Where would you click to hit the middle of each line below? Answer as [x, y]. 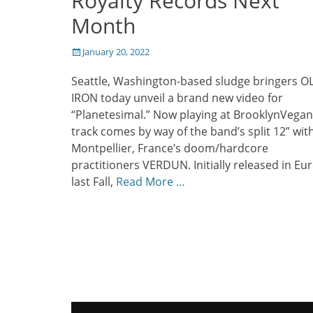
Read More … [151, 181]
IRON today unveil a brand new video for [177, 97]
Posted [85, 51]
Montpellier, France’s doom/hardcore [170, 148]
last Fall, [94, 181]
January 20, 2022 [116, 51]
